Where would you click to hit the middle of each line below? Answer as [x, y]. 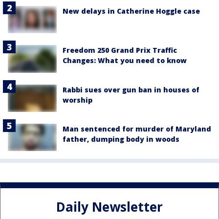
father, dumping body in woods [121, 139]
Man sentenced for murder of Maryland [137, 129]
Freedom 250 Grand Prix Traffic [120, 50]
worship [77, 100]
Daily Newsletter [109, 207]
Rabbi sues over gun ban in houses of [131, 89]
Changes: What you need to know [125, 61]
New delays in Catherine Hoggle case [131, 11]
